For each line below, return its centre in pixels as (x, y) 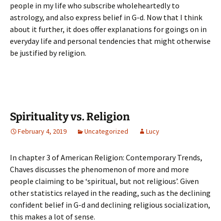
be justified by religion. (48, 53)
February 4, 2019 (42, 131)
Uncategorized (106, 131)
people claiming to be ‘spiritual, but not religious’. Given (104, 181)
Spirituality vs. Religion (70, 117)
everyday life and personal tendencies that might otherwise (110, 41)
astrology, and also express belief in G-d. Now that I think (106, 17)
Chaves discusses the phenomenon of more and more (99, 169)
